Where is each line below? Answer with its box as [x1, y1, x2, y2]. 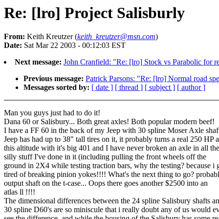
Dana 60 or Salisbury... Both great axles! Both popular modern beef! [4, 117, 215, 126]
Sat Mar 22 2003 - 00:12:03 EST [22, 41, 126, 50]
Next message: [15, 58, 62, 66]
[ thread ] [115, 83, 143, 92]
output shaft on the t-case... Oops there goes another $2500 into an [4, 179, 208, 188]
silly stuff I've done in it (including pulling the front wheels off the [4, 153, 206, 161]
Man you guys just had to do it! [4, 109, 100, 117]
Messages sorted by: [23, 83, 89, 92]
